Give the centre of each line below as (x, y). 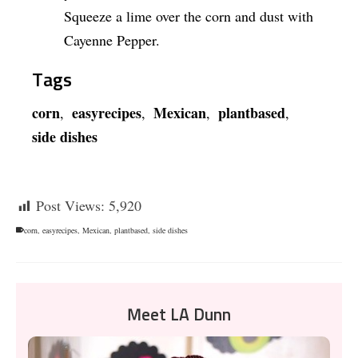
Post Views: (70, 205)
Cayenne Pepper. (112, 40)
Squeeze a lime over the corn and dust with (189, 16)
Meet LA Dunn (179, 315)
